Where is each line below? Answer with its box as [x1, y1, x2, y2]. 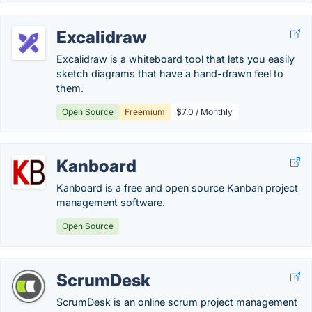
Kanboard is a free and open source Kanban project [56, 182, 298, 194]
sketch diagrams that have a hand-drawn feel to [56, 68, 283, 79]
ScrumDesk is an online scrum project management [56, 296, 297, 308]
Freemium [125, 107, 165, 117]
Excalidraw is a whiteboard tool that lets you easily [56, 53, 295, 65]
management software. [56, 196, 165, 208]
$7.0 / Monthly [176, 107, 233, 117]
